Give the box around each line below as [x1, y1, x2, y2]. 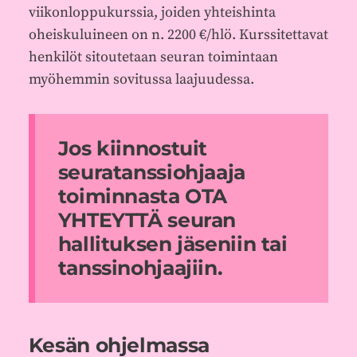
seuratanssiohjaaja [57, 160, 245, 185]
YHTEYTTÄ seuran [57, 208, 236, 233]
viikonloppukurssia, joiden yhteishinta [28, 2, 276, 22]
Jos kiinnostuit [57, 136, 207, 161]
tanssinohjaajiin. [57, 256, 223, 280]
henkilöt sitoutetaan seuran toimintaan [28, 47, 278, 66]
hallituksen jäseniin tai [57, 232, 288, 257]
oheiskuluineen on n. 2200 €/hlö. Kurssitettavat [28, 25, 328, 44]
